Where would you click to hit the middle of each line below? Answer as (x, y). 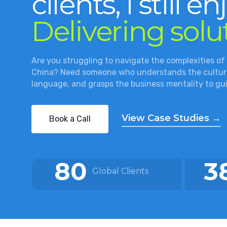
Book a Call (70, 119)
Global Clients (120, 171)
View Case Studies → (171, 118)
